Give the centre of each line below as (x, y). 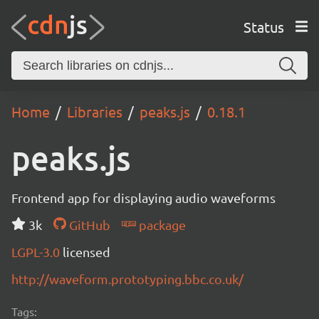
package (161, 225)
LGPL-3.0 (37, 252)
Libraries (95, 111)
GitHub (88, 225)
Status (263, 26)
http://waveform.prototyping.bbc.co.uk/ (127, 279)
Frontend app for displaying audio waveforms (143, 198)
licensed (87, 252)
